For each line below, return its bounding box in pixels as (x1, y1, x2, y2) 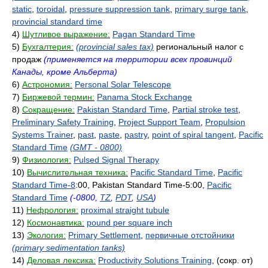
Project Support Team (118, 117, 200, 127)
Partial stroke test (172, 105, 238, 114)
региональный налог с (154, 42, 243, 51)
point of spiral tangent (152, 130, 234, 139)
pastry (124, 130, 147, 139)
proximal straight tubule (81, 205, 169, 215)
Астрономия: (22, 80, 72, 89)
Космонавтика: (27, 218, 84, 227)
